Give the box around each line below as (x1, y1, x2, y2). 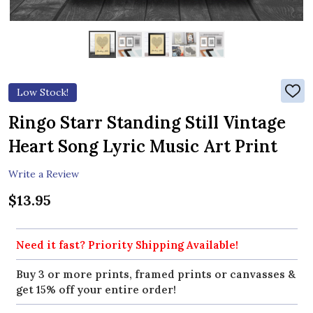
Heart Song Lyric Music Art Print (8, 136, 277, 158)
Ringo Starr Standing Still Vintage (8, 112, 286, 134)
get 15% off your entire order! (15, 282, 176, 296)
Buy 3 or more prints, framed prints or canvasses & (15, 267, 296, 281)
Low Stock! (17, 86, 68, 99)
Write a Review (8, 167, 79, 180)
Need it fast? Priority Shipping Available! (15, 238, 238, 252)
